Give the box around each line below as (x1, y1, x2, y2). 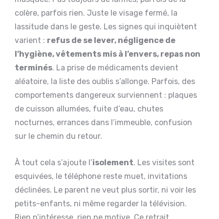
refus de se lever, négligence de (47, 35, 175, 45)
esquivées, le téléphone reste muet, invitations (15, 171, 187, 181)
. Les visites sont (133, 157, 195, 167)
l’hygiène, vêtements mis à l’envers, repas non (15, 49, 200, 59)
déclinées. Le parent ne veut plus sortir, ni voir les (15, 185, 196, 195)
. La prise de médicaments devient (52, 63, 178, 72)
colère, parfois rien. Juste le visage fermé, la (15, 8, 177, 18)
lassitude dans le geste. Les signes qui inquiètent (15, 22, 197, 31)
